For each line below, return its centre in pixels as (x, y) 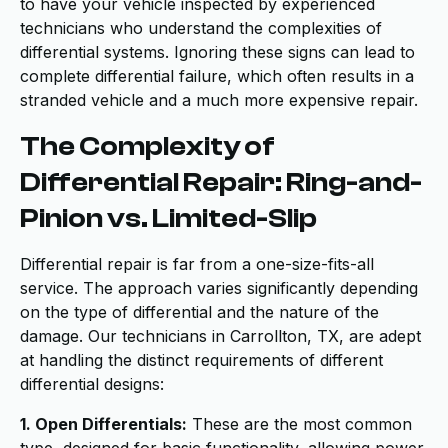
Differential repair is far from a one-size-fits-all (197, 264)
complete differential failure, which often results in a (217, 76)
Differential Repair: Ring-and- (221, 182)
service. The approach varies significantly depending (219, 288)
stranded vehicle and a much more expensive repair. (219, 100)
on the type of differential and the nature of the (199, 312)
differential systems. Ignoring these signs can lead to (217, 52)
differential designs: (92, 384)
